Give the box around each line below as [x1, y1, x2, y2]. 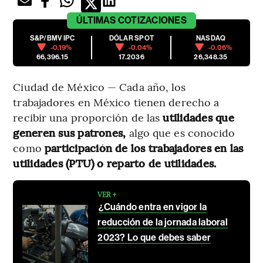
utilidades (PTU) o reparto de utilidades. [13, 155, 217, 170]
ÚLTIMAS [76, 14, 116, 26]
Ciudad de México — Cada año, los [13, 79, 186, 94]
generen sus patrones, [13, 124, 126, 140]
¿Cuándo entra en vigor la [99, 201, 207, 213]
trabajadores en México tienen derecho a [13, 94, 220, 109]
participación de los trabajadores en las [44, 140, 244, 155]
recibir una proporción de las [13, 109, 163, 124]
